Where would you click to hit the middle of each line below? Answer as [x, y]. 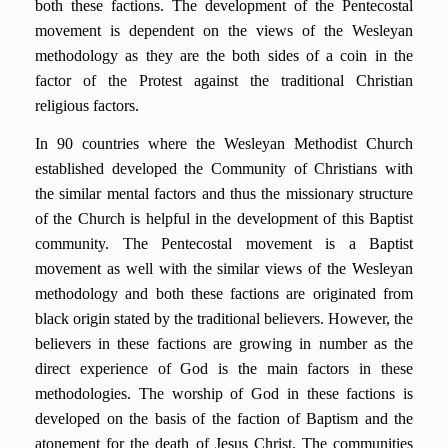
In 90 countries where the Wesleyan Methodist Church [224, 143]
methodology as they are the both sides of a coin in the [224, 55]
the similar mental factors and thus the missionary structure [224, 193]
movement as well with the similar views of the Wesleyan [224, 268]
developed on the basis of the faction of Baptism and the [224, 418]
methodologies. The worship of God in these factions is [224, 393]
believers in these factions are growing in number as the [224, 343]
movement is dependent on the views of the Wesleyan [224, 30]
